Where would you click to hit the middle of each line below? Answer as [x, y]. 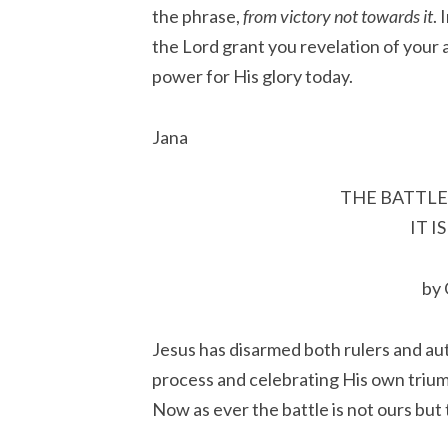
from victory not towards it [338, 16]
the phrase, [197, 16]
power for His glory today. [252, 76]
